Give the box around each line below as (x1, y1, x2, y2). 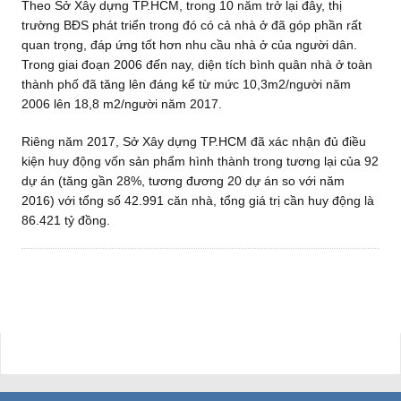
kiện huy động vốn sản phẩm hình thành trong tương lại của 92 (21, 153, 379, 168)
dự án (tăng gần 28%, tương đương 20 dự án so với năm (21, 173, 345, 188)
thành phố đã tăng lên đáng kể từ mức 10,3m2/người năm (21, 76, 351, 91)
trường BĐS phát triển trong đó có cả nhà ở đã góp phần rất (21, 17, 362, 32)
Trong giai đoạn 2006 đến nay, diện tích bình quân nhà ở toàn (21, 56, 372, 72)
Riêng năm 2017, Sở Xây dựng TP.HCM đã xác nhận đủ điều (21, 133, 366, 149)
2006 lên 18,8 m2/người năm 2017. (21, 96, 222, 111)
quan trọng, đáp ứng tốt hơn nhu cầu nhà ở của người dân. (21, 37, 357, 52)
